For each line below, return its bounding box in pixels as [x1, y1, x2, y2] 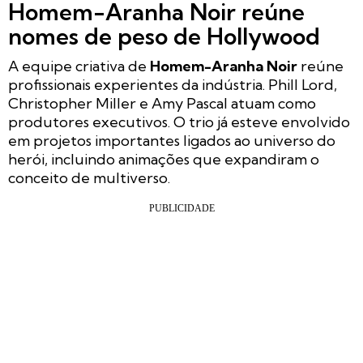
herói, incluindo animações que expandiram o [8, 149, 319, 169]
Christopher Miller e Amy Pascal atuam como [8, 93, 316, 113]
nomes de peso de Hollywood [8, 21, 320, 50]
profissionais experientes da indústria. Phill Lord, [8, 75, 337, 94]
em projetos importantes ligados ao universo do [8, 130, 335, 150]
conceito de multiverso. [8, 168, 170, 187]
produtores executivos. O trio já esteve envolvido [8, 112, 350, 131]
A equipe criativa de [8, 56, 150, 75]
